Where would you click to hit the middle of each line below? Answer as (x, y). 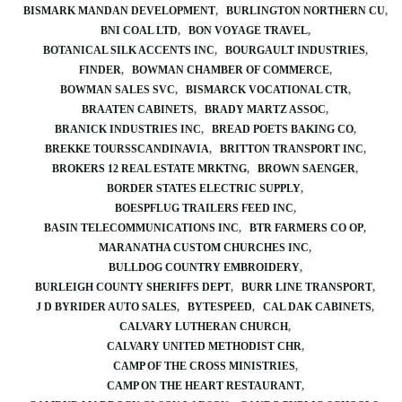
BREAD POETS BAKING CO (282, 129)
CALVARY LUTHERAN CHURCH (204, 327)
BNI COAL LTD (139, 31)
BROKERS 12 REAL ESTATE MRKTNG (149, 169)
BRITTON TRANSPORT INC (291, 149)
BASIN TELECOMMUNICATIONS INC (141, 228)
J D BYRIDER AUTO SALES (106, 307)
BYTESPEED (220, 307)
